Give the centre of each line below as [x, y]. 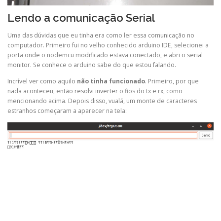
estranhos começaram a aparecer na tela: [67, 111]
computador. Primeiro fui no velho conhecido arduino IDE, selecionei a [108, 45]
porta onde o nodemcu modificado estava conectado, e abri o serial [105, 55]
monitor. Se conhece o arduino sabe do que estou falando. [92, 65]
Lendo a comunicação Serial [81, 18]
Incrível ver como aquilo [42, 81]
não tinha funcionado [111, 81]
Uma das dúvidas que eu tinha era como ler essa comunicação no [101, 36]
